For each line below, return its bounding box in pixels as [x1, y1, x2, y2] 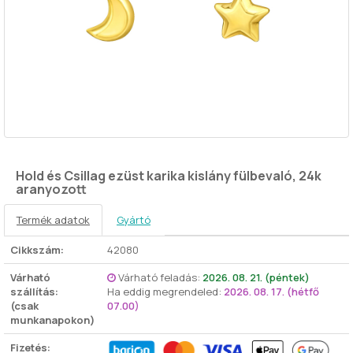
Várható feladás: [118, 270, 203, 284]
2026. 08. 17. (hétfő [224, 284, 319, 299]
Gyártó [117, 213, 150, 227]
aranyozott [16, 180, 87, 198]
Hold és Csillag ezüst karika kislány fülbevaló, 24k [16, 167, 321, 184]
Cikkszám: [10, 243, 64, 257]
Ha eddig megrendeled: [107, 284, 224, 299]
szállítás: [10, 284, 58, 299]
